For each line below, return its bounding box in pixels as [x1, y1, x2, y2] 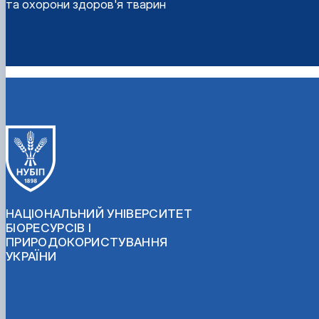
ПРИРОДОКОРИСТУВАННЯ [6, 234, 168, 249]
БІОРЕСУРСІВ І [6, 220, 92, 235]
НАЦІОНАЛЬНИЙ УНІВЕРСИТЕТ [6, 206, 193, 221]
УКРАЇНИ [6, 249, 57, 263]
